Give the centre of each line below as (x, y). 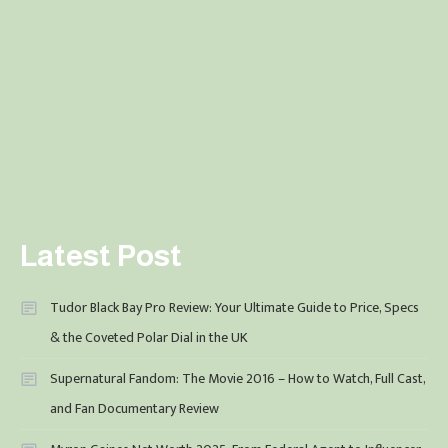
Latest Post (101, 255)
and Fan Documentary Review (134, 408)
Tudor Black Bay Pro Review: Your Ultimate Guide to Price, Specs (234, 307)
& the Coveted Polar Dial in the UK (149, 337)
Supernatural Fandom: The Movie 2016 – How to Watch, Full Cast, (237, 378)
